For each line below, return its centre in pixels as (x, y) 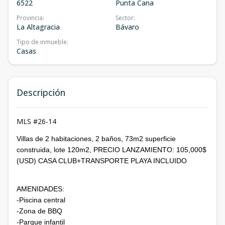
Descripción (41, 92)
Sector (125, 18)
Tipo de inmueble (42, 42)
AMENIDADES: (40, 189)
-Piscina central (41, 200)
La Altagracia (38, 27)
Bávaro (127, 27)
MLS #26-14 (36, 121)
